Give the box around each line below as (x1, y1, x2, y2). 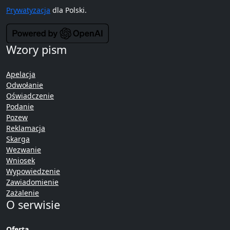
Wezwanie (6, 145, 41, 155)
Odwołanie (6, 80, 43, 90)
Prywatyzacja (6, 5, 50, 15)
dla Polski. (50, 5, 87, 15)
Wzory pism (6, 42, 67, 57)
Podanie (6, 102, 34, 112)
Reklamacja (6, 123, 45, 133)
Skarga (6, 134, 30, 144)
